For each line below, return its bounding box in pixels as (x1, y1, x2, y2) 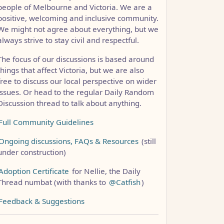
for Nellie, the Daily (70, 165, 140, 176)
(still (139, 135, 156, 146)
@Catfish (109, 176, 140, 187)
